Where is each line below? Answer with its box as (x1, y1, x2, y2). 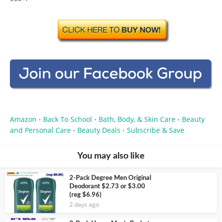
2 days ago (69, 200, 99, 209)
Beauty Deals (77, 125, 120, 135)
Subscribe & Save (127, 125, 184, 135)
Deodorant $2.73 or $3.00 (69, 183, 145, 190)
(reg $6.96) (69, 191, 102, 198)
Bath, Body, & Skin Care (99, 114, 175, 124)
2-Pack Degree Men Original (69, 174, 151, 181)
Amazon (10, 114, 37, 124)
